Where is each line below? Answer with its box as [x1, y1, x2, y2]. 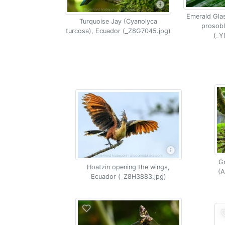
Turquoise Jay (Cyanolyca [79, 17, 157, 25]
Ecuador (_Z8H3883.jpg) [90, 172, 166, 180]
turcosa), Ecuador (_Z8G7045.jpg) [65, 27, 171, 35]
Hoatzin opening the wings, [87, 163, 170, 171]
